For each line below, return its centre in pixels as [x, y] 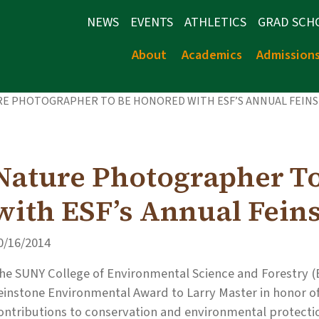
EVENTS [152, 22]
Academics [211, 55]
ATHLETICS [215, 22]
